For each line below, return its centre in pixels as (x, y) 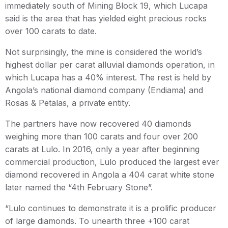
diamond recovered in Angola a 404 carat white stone (110, 174)
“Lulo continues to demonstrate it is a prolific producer (111, 208)
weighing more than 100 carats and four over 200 (102, 136)
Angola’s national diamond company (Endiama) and (104, 90)
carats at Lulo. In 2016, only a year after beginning (102, 149)
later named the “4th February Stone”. (79, 187)
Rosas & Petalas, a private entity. (68, 103)
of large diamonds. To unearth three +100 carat (97, 221)
